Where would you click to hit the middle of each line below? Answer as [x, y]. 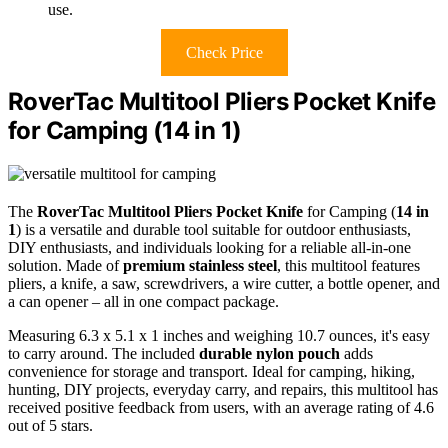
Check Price [224, 53]
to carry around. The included [103, 353]
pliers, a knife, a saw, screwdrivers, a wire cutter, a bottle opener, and [224, 283]
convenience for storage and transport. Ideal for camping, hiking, [211, 371]
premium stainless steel [200, 265]
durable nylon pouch [269, 353]
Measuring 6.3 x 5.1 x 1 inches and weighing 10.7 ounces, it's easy [219, 335]
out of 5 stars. [50, 425]
